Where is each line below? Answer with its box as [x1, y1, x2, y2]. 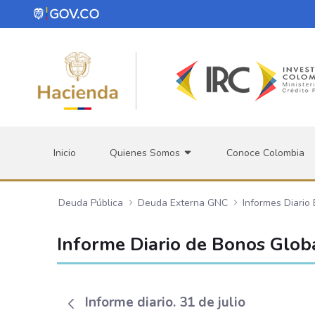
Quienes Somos [110, 146, 183, 160]
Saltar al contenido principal [5, 6, 138, 21]
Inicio [53, 146, 76, 160]
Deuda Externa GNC [137, 195, 228, 210]
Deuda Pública [58, 195, 123, 210]
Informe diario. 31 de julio [84, 292, 245, 311]
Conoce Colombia [226, 146, 304, 160]
